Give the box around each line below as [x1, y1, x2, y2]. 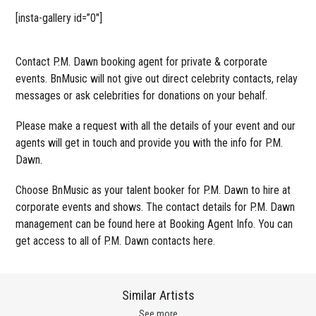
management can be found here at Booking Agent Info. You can [16, 217, 293, 231]
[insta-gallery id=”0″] [16, 11, 103, 25]
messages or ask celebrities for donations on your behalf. [16, 88, 268, 102]
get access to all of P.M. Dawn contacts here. [16, 233, 216, 248]
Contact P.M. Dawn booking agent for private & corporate [16, 54, 268, 68]
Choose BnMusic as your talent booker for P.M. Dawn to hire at [16, 183, 291, 197]
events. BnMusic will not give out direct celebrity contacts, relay [16, 71, 298, 85]
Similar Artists [121, 287, 195, 303]
